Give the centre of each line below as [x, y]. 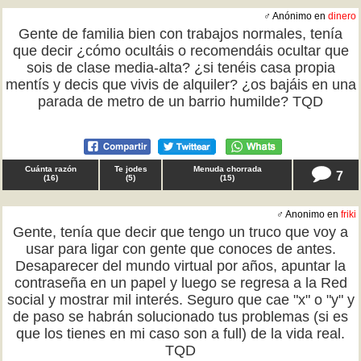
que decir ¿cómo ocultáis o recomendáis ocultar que [180, 51]
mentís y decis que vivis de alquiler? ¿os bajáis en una [180, 85]
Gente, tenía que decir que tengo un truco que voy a [180, 232]
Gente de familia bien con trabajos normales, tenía [180, 34]
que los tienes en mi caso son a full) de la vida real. [180, 334]
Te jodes [131, 169]
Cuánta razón [50, 169]
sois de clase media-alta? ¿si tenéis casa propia [180, 68]
